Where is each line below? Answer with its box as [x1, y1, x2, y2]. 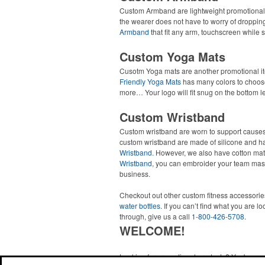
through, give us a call [119, 211, 192, 221]
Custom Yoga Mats [119, 48, 225, 65]
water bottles [119, 201, 160, 211]
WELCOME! [119, 222, 185, 239]
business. [119, 169, 150, 179]
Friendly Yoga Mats [119, 76, 181, 86]
